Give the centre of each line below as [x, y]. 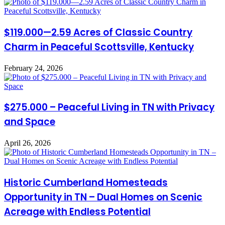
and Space [30, 122]
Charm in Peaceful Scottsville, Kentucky [99, 47]
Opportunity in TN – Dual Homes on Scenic [103, 197]
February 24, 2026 [33, 68]
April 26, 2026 [27, 143]
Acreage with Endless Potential [77, 211]
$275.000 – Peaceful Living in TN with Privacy [109, 107]
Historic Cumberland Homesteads [86, 182]
